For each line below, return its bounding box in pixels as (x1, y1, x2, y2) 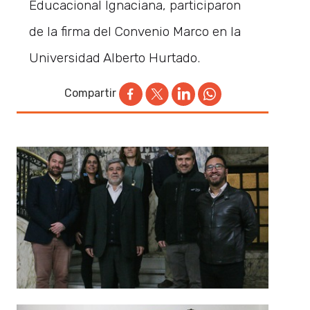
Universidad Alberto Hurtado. (29, 49, 201, 66)
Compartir (64, 86, 116, 100)
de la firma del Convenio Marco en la (29, 23, 241, 39)
